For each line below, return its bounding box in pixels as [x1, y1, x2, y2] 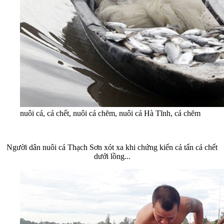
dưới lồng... [93, 151, 130, 160]
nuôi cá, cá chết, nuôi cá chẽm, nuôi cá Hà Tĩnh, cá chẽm [20, 108, 200, 117]
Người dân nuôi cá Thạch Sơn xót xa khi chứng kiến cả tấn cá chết [6, 142, 217, 151]
